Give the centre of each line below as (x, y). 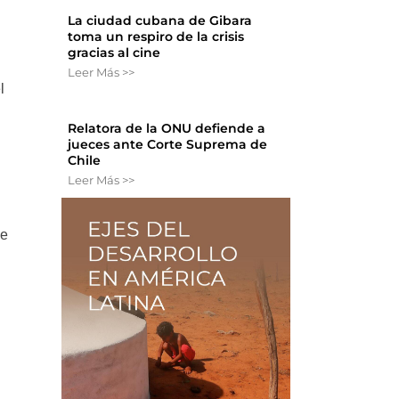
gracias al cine (114, 53)
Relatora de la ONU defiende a (167, 129)
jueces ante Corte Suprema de (168, 145)
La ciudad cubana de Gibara (160, 21)
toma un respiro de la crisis (156, 37)
